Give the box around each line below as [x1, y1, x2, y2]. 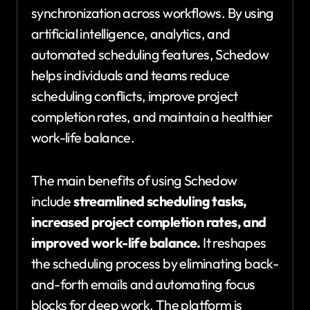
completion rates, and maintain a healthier [31, 107, 273, 125]
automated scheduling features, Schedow [31, 45, 269, 63]
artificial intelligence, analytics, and [31, 24, 230, 42]
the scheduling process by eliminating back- [31, 254, 279, 272]
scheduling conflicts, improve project [31, 86, 238, 104]
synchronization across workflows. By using [31, 3, 274, 21]
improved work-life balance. [31, 233, 201, 251]
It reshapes [200, 233, 266, 251]
